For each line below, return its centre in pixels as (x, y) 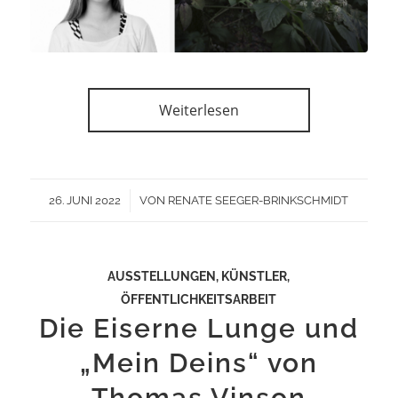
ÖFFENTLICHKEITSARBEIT (199, 298)
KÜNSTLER (255, 275)
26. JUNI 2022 (85, 200)
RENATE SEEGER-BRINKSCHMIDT (259, 200)
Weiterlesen (199, 110)
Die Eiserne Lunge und (199, 328)
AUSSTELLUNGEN (162, 275)
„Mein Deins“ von (199, 362)
